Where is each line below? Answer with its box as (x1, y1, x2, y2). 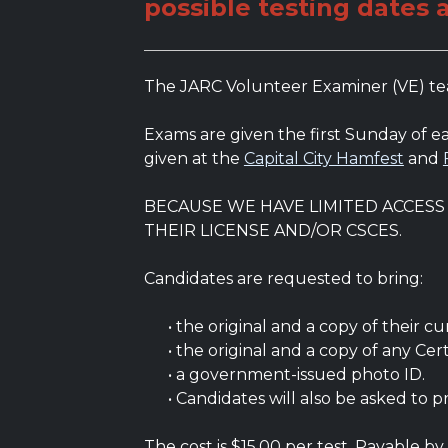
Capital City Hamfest (243, 149, 404, 168)
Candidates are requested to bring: (143, 269, 423, 288)
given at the (143, 149, 244, 168)
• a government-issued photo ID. (143, 365, 425, 384)
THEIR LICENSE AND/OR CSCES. (143, 221, 402, 240)
